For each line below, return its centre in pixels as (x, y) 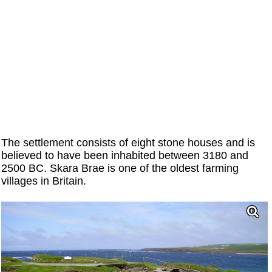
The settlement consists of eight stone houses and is (128, 142)
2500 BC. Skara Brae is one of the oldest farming (120, 168)
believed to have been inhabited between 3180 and (125, 155)
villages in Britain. (44, 181)
